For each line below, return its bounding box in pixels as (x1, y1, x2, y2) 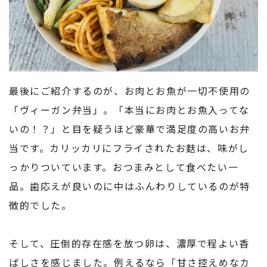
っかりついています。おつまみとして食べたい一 (9, 160, 239, 175)
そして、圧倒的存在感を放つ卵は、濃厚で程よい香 (9, 236, 250, 251)
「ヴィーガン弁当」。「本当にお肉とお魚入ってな (9, 103, 250, 117)
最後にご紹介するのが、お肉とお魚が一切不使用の (9, 83, 250, 98)
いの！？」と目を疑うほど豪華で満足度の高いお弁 (9, 122, 250, 136)
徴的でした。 (9, 198, 72, 213)
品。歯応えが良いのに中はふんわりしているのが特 (9, 179, 250, 194)
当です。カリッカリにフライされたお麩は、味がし (9, 141, 249, 156)
